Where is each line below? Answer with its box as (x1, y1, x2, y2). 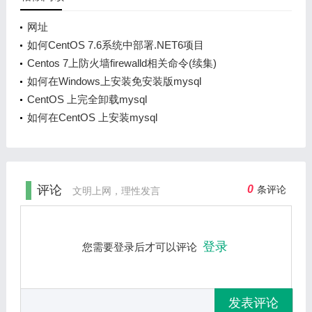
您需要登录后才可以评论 (81, 241, 197, 253)
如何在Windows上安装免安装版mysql (26, 75, 201, 87)
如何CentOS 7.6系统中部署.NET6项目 (26, 39, 204, 51)
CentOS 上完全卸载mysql (26, 93, 147, 105)
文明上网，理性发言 (72, 185, 160, 196)
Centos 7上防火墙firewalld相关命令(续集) (26, 57, 217, 69)
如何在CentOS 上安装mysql (26, 111, 157, 123)
